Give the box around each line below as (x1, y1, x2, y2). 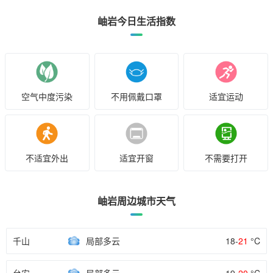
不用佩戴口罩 (110, 90, 162, 103)
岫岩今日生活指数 (97, 14, 175, 29)
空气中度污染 (21, 90, 73, 103)
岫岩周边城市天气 (97, 194, 175, 208)
